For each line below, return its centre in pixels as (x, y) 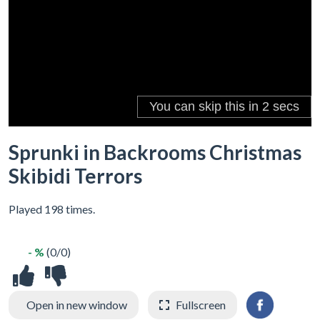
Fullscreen (201, 305)
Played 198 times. (52, 209)
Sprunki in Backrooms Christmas (155, 152)
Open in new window (77, 305)
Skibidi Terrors (75, 176)
